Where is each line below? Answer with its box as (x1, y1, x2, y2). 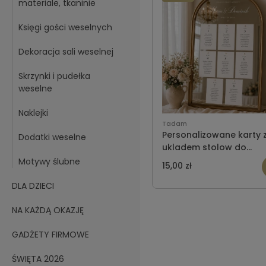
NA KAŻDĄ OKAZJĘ (12, 204, 84, 216)
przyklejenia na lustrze (162, 154, 258, 166)
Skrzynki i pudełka (18, 70, 90, 82)
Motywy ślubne (18, 156, 80, 167)
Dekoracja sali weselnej (18, 46, 113, 58)
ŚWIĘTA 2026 (12, 253, 64, 265)
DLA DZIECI (12, 180, 54, 192)
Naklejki (18, 107, 48, 119)
